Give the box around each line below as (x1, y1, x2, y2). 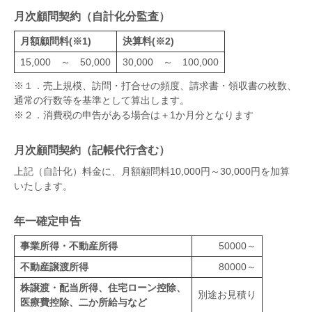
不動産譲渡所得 (20, 261, 88, 272)
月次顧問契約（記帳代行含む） (14, 144, 170, 156)
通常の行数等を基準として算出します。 (14, 95, 189, 106)
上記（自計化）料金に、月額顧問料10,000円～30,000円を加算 (14, 166, 290, 177)
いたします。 (14, 180, 72, 192)
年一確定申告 (14, 215, 81, 227)
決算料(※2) (123, 36, 174, 47)
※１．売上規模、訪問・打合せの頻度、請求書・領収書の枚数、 (14, 80, 297, 91)
